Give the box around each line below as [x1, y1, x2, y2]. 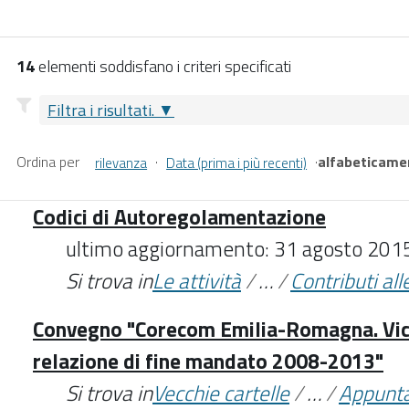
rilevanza [95, 152, 148, 173]
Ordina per [16, 150, 79, 173]
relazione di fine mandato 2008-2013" [33, 344, 383, 377]
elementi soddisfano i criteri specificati [35, 53, 291, 79]
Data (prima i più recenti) [166, 152, 308, 173]
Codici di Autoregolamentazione [33, 200, 326, 233]
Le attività [152, 264, 241, 297]
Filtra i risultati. [47, 97, 154, 122]
